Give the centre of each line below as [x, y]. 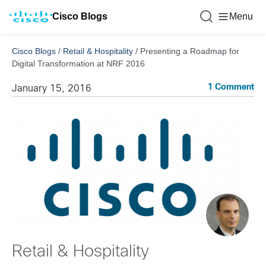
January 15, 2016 [52, 89]
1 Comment [231, 88]
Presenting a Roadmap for [190, 51]
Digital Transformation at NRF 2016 [78, 64]
